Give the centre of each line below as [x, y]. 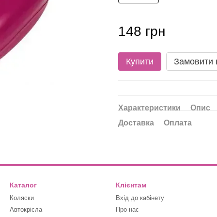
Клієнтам [131, 185]
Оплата [178, 123]
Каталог [23, 185]
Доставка [136, 123]
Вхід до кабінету [140, 198]
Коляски [22, 198]
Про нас [127, 209]
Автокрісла [26, 209]
